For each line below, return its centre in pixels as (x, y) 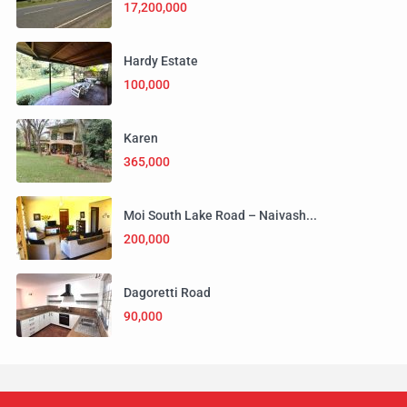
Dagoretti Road (167, 293)
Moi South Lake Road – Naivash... (220, 215)
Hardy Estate (161, 61)
